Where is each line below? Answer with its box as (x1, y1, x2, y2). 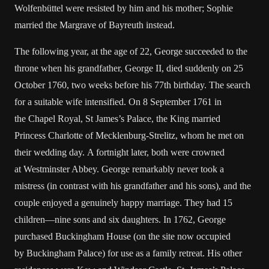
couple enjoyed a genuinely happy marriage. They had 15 (14, 198, 232, 208)
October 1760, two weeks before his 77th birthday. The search (14, 80, 250, 90)
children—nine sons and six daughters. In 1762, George (14, 214, 226, 225)
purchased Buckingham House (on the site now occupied (14, 231, 231, 241)
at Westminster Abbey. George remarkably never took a (14, 164, 224, 174)
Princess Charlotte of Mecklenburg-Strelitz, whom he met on (14, 130, 244, 141)
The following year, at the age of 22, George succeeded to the (14, 46, 247, 56)
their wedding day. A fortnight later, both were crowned (14, 147, 225, 157)
